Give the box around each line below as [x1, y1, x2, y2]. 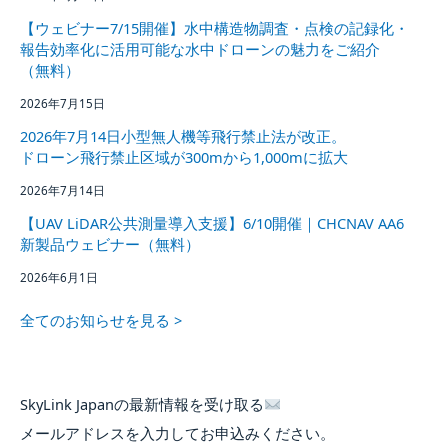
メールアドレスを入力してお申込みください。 [20, 423, 335, 444]
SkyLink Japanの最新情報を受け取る [20, 394, 264, 415]
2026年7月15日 [20, 96, 105, 112]
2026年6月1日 [20, 270, 98, 286]
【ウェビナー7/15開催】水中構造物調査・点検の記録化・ [20, 18, 409, 39]
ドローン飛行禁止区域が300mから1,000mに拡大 [20, 147, 348, 168]
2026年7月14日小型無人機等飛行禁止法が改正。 [20, 126, 346, 147]
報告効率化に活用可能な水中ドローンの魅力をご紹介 [20, 39, 380, 60]
